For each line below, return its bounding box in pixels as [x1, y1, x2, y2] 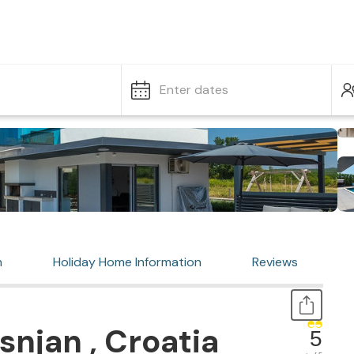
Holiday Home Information [53, 254, 201, 270]
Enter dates [160, 81, 228, 98]
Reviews [252, 254, 298, 270]
